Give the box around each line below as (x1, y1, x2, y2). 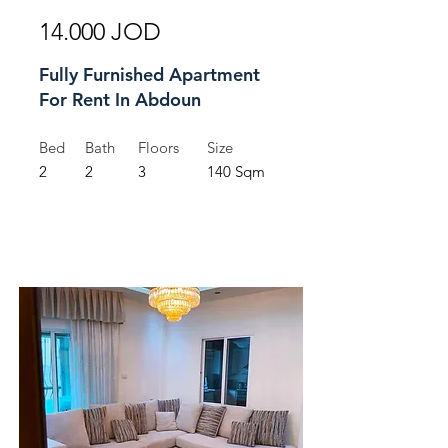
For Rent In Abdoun (39, 88, 201, 111)
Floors (138, 138, 179, 157)
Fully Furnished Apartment (39, 63, 260, 86)
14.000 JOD (39, 17, 161, 46)
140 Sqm (207, 162, 265, 181)
